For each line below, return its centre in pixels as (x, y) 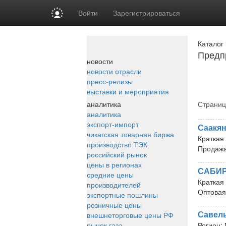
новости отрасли (114, 71)
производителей (114, 185)
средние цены (110, 175)
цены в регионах (114, 164)
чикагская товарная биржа (130, 134)
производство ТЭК (117, 144)
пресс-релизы (110, 81)
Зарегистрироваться (147, 13)
